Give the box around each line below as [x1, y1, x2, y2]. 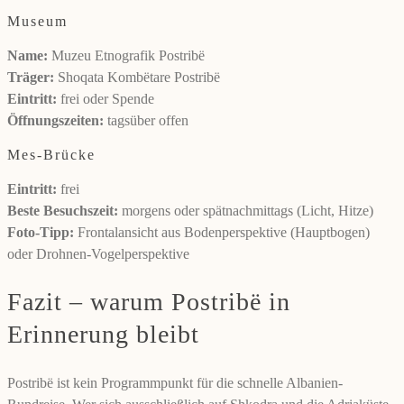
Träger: [7, 69, 54, 86]
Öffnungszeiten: [7, 113, 104, 129]
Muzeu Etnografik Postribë [48, 48, 205, 64]
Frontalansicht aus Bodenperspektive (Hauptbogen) [74, 225, 370, 241]
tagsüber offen [104, 113, 188, 129]
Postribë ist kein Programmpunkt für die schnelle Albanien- [7, 374, 343, 390]
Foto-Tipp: [7, 225, 74, 241]
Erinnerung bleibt [7, 320, 199, 349]
